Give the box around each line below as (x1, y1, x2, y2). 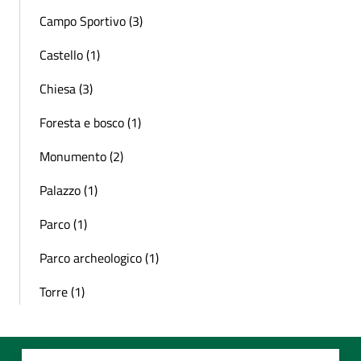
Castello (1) (39, 44, 100, 64)
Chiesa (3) (39, 78, 93, 98)
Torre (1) (39, 281, 85, 301)
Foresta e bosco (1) (39, 112, 141, 132)
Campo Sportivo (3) (39, 10, 143, 31)
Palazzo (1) (39, 180, 98, 200)
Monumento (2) (39, 146, 123, 166)
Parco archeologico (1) (39, 247, 159, 268)
